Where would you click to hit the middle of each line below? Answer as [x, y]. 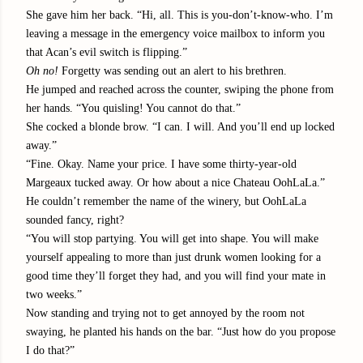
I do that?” [50, 350]
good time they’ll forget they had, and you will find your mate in [176, 275]
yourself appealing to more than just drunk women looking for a [173, 257]
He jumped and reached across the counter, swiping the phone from [180, 89]
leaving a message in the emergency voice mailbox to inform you [175, 33]
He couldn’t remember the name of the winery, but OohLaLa [166, 201]
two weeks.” [54, 294]
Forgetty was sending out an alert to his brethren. [173, 70]
